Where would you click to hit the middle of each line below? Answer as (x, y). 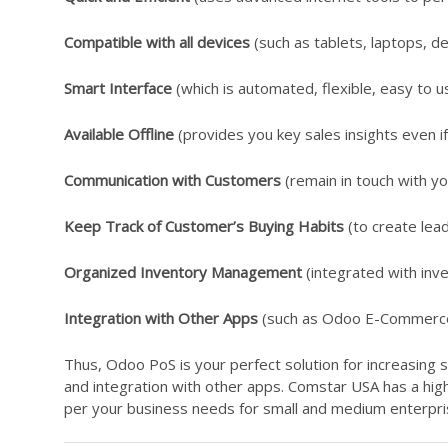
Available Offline (121, 134)
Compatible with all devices (157, 42)
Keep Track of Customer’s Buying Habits (204, 226)
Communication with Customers (174, 180)
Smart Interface (118, 88)
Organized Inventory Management (183, 272)
